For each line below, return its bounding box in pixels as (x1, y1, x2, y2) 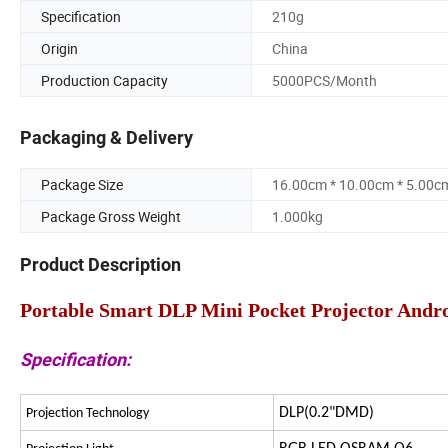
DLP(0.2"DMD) (279, 405, 374, 422)
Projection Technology (26, 406, 149, 422)
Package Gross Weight (41, 207, 181, 227)
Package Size (41, 175, 123, 195)
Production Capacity (41, 70, 168, 90)
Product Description (20, 254, 181, 276)
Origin (41, 38, 78, 58)
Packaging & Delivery (20, 127, 193, 149)
